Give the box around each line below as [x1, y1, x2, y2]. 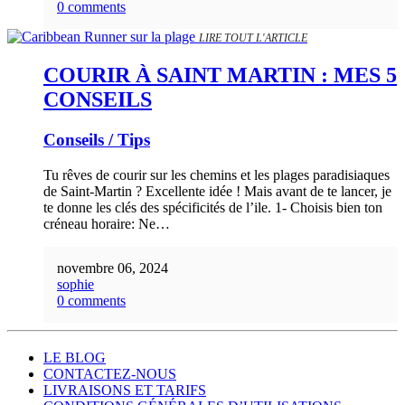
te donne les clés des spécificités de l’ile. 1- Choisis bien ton [43, 199, 382, 215]
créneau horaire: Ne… [43, 215, 170, 231]
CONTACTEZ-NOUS [43, 365, 176, 381]
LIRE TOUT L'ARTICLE [199, 32, 307, 45]
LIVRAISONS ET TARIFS [43, 381, 206, 398]
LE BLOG [43, 349, 106, 365]
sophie [57, 276, 94, 292]
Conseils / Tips [43, 130, 150, 150]
